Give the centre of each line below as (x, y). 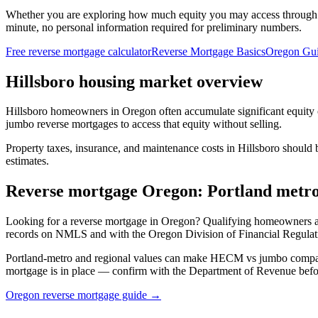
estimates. (27, 161)
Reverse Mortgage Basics (208, 51)
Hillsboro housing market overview (134, 81)
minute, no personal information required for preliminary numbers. (154, 27)
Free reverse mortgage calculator (78, 51)
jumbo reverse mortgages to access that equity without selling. (144, 124)
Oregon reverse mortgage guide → (83, 295)
